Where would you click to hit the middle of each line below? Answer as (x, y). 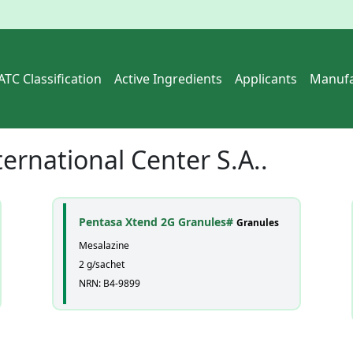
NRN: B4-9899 (110, 283)
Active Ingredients (168, 79)
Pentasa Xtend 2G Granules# (158, 222)
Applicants (266, 79)
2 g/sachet (102, 264)
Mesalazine (104, 245)
